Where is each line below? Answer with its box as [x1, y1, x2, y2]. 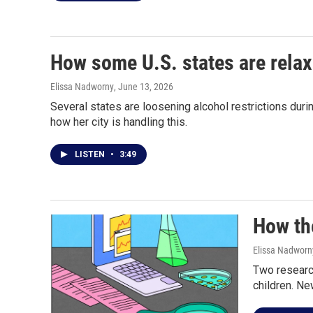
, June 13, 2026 [114, 81, 173, 92]
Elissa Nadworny [50, 81, 114, 92]
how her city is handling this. [50, 115, 187, 129]
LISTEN [75, 150, 107, 159]
